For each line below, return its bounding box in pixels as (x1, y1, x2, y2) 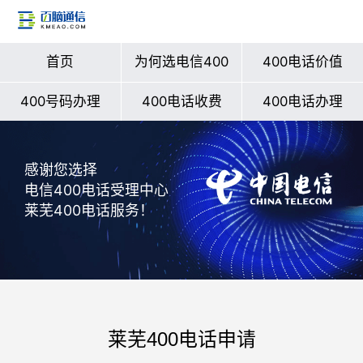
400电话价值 (263, 53, 344, 70)
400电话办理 (263, 92, 344, 109)
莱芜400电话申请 (107, 327, 256, 350)
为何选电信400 (135, 53, 228, 70)
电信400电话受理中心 (24, 181, 169, 199)
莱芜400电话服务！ (24, 202, 154, 220)
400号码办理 (19, 92, 100, 109)
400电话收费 (141, 92, 222, 109)
